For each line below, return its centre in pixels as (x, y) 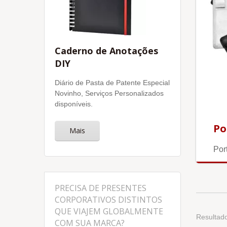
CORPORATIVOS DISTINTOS (108, 200)
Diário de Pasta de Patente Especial (112, 83)
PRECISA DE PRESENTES (101, 188)
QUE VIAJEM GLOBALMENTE (109, 211)
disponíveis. (74, 104)
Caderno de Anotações (106, 51)
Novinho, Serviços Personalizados (109, 93)
